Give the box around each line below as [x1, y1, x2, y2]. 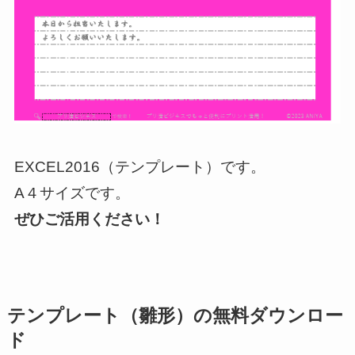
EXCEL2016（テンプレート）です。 [13, 158, 265, 176]
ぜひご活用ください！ [13, 211, 165, 228]
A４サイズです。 [13, 185, 130, 202]
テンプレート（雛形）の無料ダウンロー [6, 306, 343, 326]
